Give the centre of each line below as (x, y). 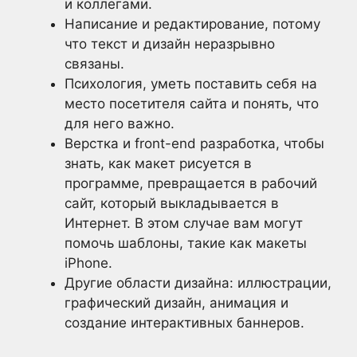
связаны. (94, 63)
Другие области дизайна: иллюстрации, (198, 282)
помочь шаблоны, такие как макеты (186, 243)
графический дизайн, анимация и (177, 302)
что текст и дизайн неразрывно (170, 43)
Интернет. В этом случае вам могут (184, 223)
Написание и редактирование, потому (192, 24)
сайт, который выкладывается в (172, 203)
